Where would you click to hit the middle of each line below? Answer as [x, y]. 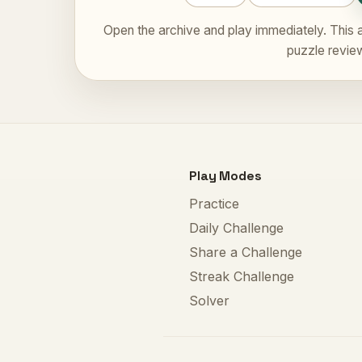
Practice [214, 204]
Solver [209, 301]
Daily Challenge [236, 228]
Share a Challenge [246, 253]
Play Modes [225, 176]
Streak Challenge [242, 277]
